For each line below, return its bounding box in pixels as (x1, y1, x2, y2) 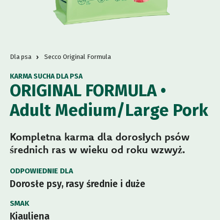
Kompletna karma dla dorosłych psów (10, 130, 190, 143)
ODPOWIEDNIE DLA (10, 166, 73, 176)
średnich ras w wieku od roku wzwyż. (10, 143, 185, 156)
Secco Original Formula (44, 53, 111, 61)
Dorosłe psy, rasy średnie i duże (10, 178, 145, 190)
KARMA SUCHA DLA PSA (10, 72, 82, 81)
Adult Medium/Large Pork (10, 100, 208, 121)
